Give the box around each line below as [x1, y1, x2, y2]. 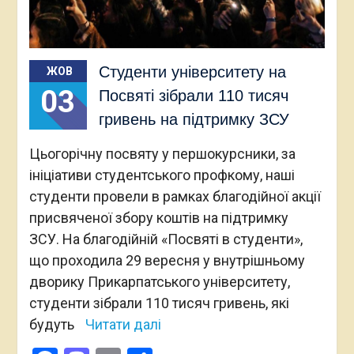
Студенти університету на [98, 62, 286, 81]
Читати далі [85, 315, 161, 333]
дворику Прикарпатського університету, [28, 273, 290, 290]
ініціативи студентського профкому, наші [28, 166, 295, 183]
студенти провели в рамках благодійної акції [28, 187, 321, 205]
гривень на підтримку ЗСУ [98, 110, 289, 128]
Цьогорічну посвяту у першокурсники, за [28, 145, 296, 162]
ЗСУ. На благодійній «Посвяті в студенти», [28, 230, 303, 247]
